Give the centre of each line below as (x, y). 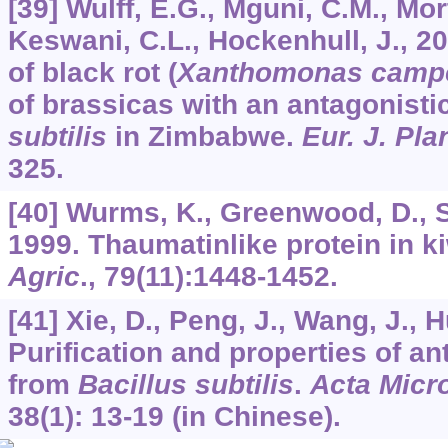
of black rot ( (92, 72)
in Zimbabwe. (204, 136)
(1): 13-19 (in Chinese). (190, 416)
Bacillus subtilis (185, 384)
